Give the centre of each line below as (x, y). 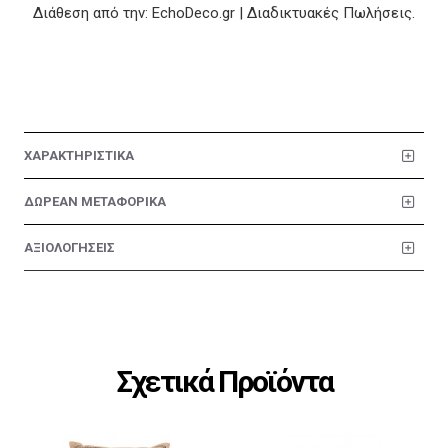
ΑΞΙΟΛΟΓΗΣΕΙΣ (69, 247)
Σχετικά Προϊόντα (224, 382)
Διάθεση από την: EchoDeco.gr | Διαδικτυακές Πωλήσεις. (224, 13)
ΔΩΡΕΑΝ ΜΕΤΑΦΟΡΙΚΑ (95, 201)
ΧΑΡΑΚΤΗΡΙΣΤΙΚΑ (79, 155)
